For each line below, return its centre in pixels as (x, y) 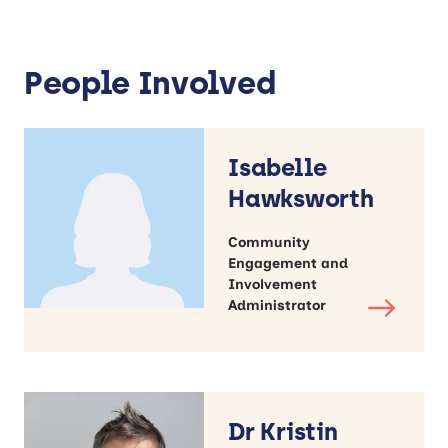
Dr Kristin (283, 431)
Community (269, 242)
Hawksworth (301, 198)
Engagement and (288, 263)
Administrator (277, 305)
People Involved (150, 82)
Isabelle (278, 167)
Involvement (272, 284)
